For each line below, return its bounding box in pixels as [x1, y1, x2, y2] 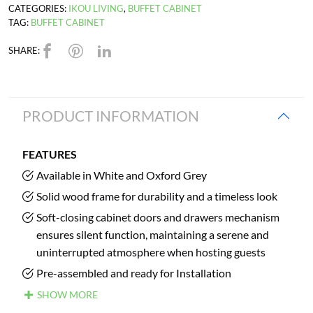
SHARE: [8, 45, 40, 56]
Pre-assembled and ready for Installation [36, 266, 231, 279]
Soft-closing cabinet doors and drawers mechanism [36, 210, 279, 224]
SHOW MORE [35, 289, 98, 300]
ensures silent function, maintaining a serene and [36, 228, 269, 241]
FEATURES [22, 147, 77, 161]
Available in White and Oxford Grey [36, 168, 207, 182]
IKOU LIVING [68, 3, 124, 14]
